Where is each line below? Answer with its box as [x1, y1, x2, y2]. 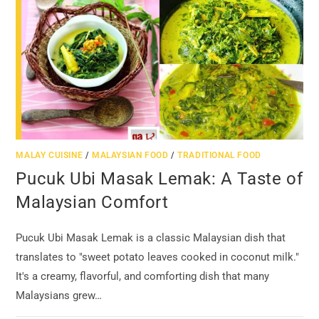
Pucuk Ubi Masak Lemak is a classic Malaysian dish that [16, 231, 286, 245]
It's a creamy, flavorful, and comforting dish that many [16, 270, 270, 283]
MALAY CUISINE [16, 150, 83, 161]
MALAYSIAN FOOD [92, 150, 169, 161]
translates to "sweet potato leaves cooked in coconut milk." [16, 251, 300, 264]
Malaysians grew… [16, 289, 103, 303]
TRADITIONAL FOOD [177, 150, 261, 161]
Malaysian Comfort [16, 192, 169, 213]
